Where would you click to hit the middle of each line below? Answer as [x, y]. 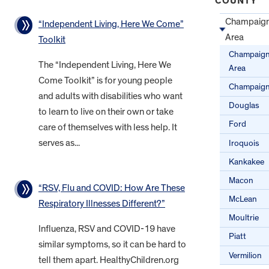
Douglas [244, 106]
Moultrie [244, 218]
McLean [243, 199]
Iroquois [244, 143]
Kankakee [247, 162]
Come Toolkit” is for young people [105, 81]
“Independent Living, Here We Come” [111, 24]
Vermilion [246, 255]
